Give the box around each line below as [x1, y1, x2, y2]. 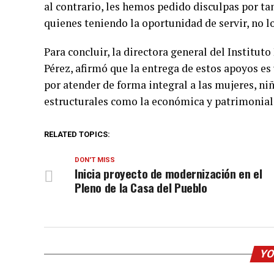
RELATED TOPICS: [44, 130, 110, 139]
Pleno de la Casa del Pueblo [75, 179, 207, 196]
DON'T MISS [75, 156, 115, 164]
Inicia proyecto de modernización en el [75, 165, 262, 182]
